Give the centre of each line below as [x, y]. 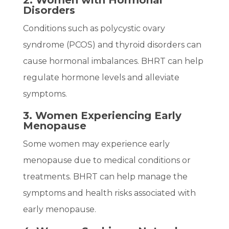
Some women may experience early [96, 144]
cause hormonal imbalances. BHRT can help [113, 61]
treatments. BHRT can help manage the [105, 177]
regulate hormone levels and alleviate [101, 78]
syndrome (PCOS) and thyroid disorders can [112, 45]
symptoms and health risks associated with [109, 193]
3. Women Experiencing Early [102, 116]
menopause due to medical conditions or [107, 161]
